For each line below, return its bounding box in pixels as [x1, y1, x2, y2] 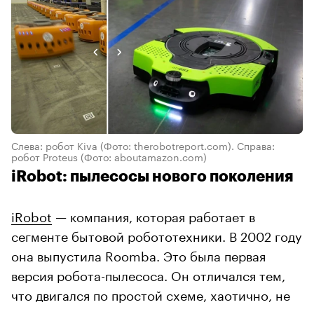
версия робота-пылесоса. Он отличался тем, [11, 264, 285, 285]
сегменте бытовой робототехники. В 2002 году [11, 225, 302, 245]
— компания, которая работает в [52, 205, 255, 226]
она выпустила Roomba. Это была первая [11, 245, 266, 265]
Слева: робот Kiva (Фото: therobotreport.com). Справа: [11, 137, 275, 153]
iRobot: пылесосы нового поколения [11, 169, 293, 185]
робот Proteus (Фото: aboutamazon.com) [11, 149, 207, 165]
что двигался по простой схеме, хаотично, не [11, 284, 290, 304]
